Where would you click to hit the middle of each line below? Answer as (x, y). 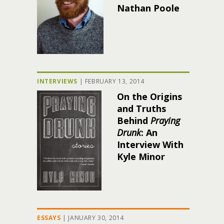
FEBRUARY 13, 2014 (115, 81)
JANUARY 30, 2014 (96, 218)
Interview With (150, 144)
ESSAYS (49, 218)
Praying (165, 120)
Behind (134, 120)
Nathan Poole (148, 8)
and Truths (141, 108)
